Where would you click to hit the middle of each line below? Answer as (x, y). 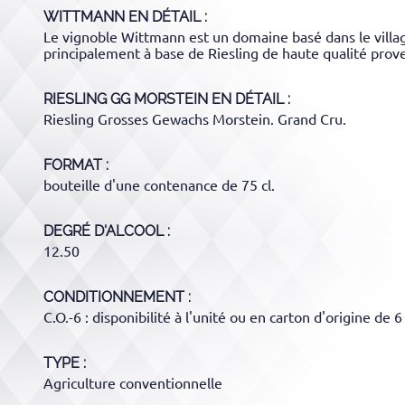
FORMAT (73, 165)
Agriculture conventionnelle (133, 383)
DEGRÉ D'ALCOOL (104, 231)
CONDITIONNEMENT (114, 297)
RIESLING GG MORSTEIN (126, 99)
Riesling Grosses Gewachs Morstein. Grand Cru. (195, 119)
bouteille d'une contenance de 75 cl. (159, 185)
